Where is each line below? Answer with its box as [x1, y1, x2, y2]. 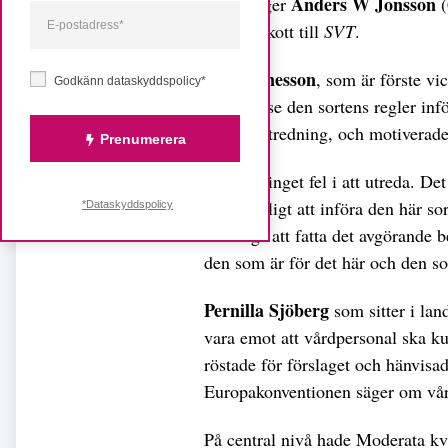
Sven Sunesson [204, 66, 316, 93]
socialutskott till [204, 19, 324, 44]
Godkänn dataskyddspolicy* [54, 73, 206, 88]
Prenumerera [99, 130, 186, 147]
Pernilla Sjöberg [204, 297, 329, 324]
